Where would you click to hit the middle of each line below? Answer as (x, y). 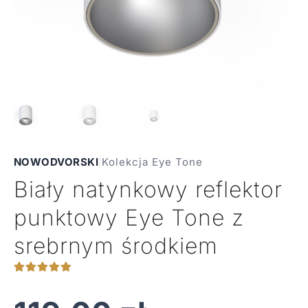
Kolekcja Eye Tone (153, 162)
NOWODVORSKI (56, 162)
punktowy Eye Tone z (129, 217)
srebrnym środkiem (115, 245)
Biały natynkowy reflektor (148, 189)
